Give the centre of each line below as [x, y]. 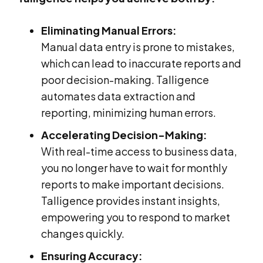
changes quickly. [83, 233]
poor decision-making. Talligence [125, 79]
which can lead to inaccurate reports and [141, 63]
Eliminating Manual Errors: [109, 30]
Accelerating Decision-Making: [124, 134]
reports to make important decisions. [133, 184]
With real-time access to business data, [139, 151]
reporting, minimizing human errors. [129, 112]
